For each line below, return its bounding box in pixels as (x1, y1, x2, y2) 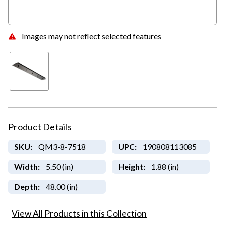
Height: (118, 162, 145, 172)
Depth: (14, 182, 40, 192)
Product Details (8, 121, 72, 133)
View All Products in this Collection (12, 208, 147, 219)
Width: (14, 162, 40, 172)
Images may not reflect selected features (22, 31, 161, 41)
